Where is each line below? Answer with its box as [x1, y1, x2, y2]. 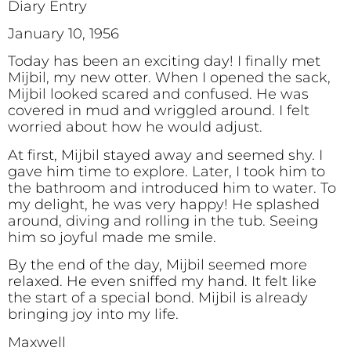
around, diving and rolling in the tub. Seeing [8, 212, 318, 230]
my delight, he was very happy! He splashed [8, 195, 320, 213]
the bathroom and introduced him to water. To [8, 179, 336, 197]
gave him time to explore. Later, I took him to [8, 162, 325, 180]
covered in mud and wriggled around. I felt [8, 102, 309, 120]
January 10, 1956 [8, 25, 119, 43]
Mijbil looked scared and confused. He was [8, 85, 309, 103]
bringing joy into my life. [8, 306, 179, 324]
